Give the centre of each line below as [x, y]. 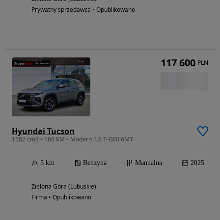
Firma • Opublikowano [61, 197]
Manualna [149, 163]
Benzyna [95, 163]
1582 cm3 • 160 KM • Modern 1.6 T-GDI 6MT [72, 139]
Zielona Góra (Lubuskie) [64, 186]
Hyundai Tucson [43, 131]
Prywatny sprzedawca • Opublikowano [83, 9]
